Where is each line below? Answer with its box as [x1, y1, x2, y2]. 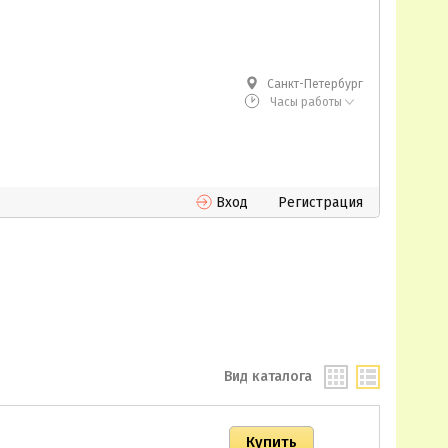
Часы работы [267, 95, 345, 109]
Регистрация [278, 194, 363, 211]
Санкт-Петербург [267, 77, 363, 91]
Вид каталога [224, 368, 312, 385]
